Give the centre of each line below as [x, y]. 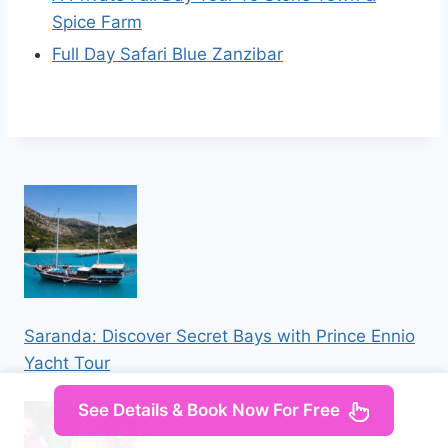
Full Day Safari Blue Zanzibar [167, 54]
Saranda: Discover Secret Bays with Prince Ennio [219, 336]
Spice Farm [97, 22]
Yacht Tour [67, 363]
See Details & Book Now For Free [209, 410]
